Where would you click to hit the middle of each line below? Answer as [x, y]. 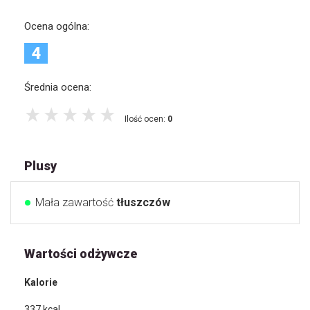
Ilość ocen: [146, 119]
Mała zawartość [76, 203]
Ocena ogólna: [57, 26]
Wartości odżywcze [81, 254]
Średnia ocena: [58, 87]
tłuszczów [143, 203]
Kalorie [41, 283]
